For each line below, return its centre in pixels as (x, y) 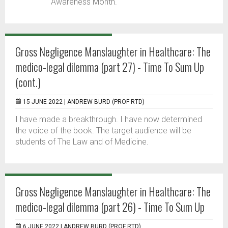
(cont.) (28, 82)
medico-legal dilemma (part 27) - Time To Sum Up (110, 67)
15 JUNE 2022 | (45, 102)
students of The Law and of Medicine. (82, 142)
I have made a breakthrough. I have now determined (109, 119)
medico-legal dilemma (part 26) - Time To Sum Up (110, 207)
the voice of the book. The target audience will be (103, 131)
